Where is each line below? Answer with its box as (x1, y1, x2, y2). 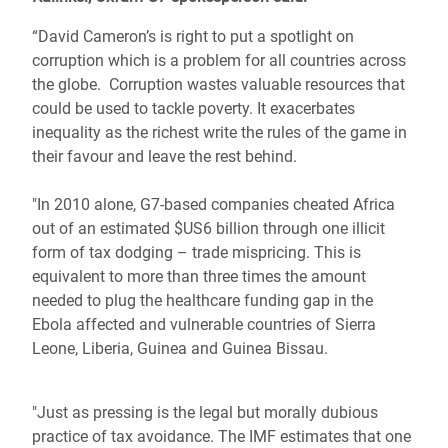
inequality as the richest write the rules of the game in (32, 123, 407, 142)
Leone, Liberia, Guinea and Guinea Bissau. (32, 339, 328, 358)
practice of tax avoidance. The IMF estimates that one (32, 427, 411, 446)
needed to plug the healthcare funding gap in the (32, 291, 373, 310)
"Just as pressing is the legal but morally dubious (32, 403, 378, 422)
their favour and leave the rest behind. (32, 147, 305, 166)
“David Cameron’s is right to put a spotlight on (32, 27, 354, 46)
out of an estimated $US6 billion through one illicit (32, 219, 385, 238)
